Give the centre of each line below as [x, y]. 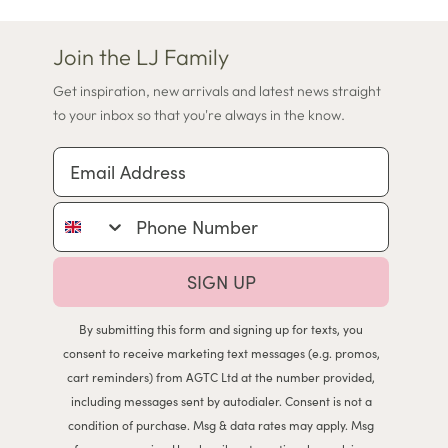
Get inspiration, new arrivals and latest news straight [217, 91]
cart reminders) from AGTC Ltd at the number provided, [221, 377]
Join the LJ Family [141, 57]
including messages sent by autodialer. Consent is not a [221, 401]
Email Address [111, 159]
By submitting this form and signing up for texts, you [221, 329]
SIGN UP [221, 282]
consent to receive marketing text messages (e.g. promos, [221, 353]
